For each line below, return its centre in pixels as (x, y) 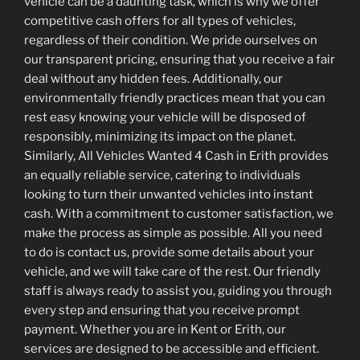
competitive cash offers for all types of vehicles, (160, 21)
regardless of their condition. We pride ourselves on (171, 40)
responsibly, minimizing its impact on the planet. (160, 137)
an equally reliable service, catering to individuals (162, 175)
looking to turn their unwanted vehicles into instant (169, 194)
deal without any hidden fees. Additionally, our (153, 79)
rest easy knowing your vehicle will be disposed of (165, 117)
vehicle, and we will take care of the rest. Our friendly (172, 272)
